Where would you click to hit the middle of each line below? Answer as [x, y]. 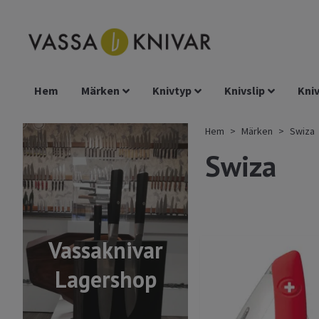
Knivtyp [172, 91]
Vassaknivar [105, 250]
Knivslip [245, 91]
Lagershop [105, 279]
